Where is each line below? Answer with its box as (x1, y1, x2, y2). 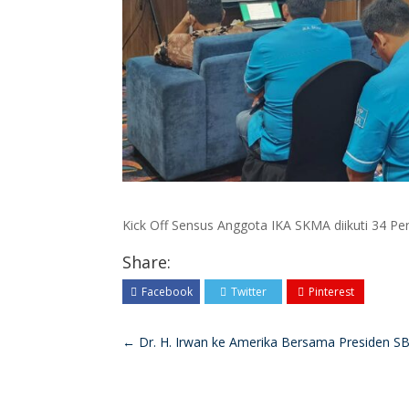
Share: (122, 250, 172, 273)
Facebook (141, 283, 193, 299)
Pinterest (308, 283, 354, 299)
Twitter (231, 283, 267, 299)
